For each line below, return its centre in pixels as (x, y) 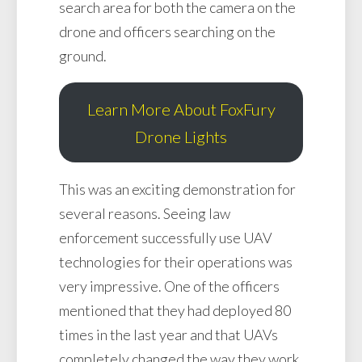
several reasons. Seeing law (145, 214)
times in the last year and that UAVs (168, 335)
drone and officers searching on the (167, 32)
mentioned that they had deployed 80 (175, 311)
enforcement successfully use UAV (166, 238)
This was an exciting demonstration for (177, 189)
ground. (83, 56)
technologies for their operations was (176, 262)
